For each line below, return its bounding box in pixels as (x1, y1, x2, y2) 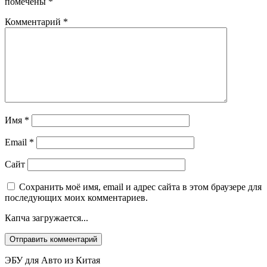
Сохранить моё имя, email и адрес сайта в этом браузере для (19, 181, 262, 192)
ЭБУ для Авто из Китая (5, 254, 100, 265)
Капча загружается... (5, 212, 88, 223)
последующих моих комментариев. (5, 192, 148, 203)
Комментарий (5, 16, 63, 27)
